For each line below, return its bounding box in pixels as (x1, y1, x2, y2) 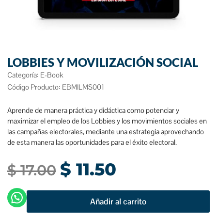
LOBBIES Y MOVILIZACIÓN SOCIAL (7, 55, 198, 69)
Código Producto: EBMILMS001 (7, 82, 104, 92)
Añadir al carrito (90, 196, 146, 207)
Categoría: (7, 70, 40, 79)
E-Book (40, 70, 63, 79)
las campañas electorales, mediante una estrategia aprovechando (7, 126, 204, 136)
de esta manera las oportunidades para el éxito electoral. (7, 137, 177, 147)
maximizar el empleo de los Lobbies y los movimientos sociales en (7, 116, 207, 125)
